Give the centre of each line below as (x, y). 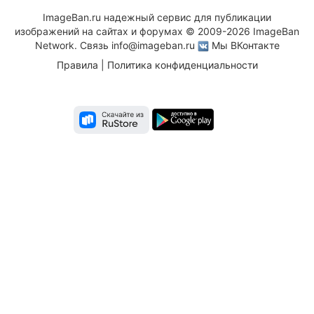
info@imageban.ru (153, 45)
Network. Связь (73, 45)
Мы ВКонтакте (245, 45)
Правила (77, 64)
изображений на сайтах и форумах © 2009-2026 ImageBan (157, 31)
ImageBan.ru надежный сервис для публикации (157, 17)
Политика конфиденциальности (182, 64)
